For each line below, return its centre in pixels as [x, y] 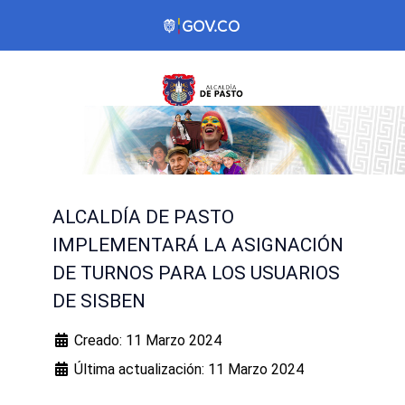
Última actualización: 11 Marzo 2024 [189, 370]
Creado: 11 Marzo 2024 [148, 341]
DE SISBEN [99, 301]
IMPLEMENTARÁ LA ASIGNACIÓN [198, 245]
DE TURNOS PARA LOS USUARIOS [196, 273]
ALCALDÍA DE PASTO [143, 217]
